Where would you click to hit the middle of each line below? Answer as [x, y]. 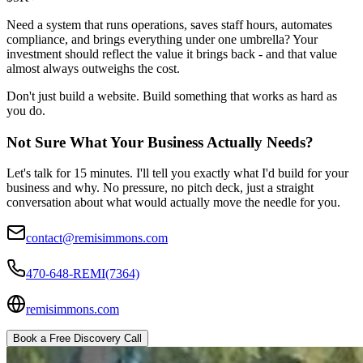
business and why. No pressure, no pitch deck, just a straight [160, 188]
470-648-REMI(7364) [83, 274]
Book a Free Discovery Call [77, 339]
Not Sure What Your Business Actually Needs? [160, 142]
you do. [26, 111]
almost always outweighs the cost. [93, 68]
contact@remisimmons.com [97, 238]
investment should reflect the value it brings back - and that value [172, 54]
